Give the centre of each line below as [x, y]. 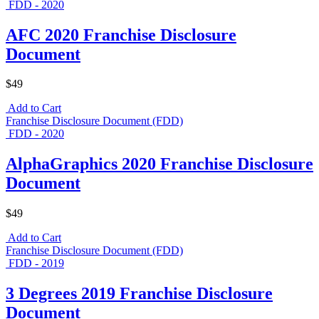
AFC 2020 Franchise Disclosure [121, 35]
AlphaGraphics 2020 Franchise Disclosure [159, 164]
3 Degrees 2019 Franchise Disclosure [139, 294]
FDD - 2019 [36, 263]
